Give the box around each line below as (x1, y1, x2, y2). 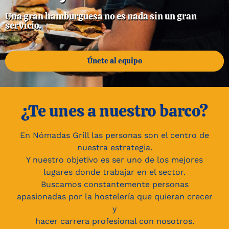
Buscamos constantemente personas (40, 179, 189, 189)
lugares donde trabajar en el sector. (43, 167, 186, 177)
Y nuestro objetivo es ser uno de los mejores (26, 155, 203, 165)
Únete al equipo (87, 56, 142, 66)
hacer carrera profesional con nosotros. (35, 216, 194, 226)
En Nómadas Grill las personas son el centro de (20, 130, 209, 140)
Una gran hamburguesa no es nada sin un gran (5, 10, 197, 22)
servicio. (5, 19, 41, 31)
